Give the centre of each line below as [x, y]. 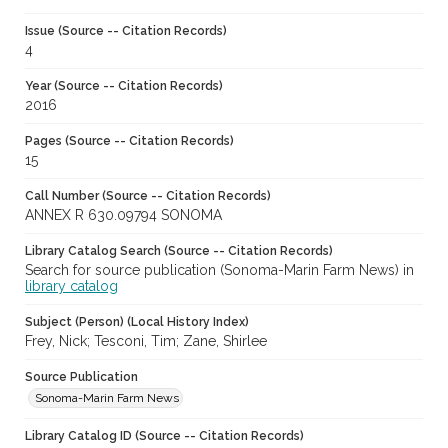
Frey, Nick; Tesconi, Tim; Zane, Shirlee [146, 341]
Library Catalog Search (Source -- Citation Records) [179, 251]
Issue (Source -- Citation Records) [126, 31]
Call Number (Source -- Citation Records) [148, 196]
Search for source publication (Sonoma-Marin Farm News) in [219, 270]
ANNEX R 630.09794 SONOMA [123, 215]
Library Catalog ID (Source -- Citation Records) [164, 436]
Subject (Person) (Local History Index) [137, 322]
